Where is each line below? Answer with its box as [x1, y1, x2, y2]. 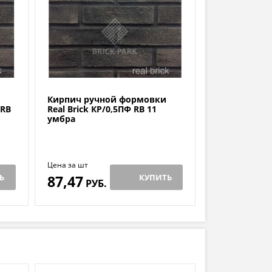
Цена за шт [47, 160, 88, 171]
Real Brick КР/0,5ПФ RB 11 [47, 103, 157, 115]
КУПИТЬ [138, 172, 172, 183]
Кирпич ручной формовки [47, 93, 166, 106]
